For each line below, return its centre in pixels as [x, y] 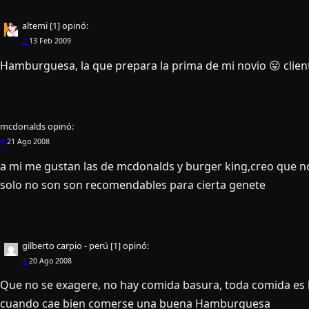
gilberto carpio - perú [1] [71, 245]
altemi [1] [41, 25]
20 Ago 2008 [49, 260]
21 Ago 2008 [27, 141]
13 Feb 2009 [49, 40]
